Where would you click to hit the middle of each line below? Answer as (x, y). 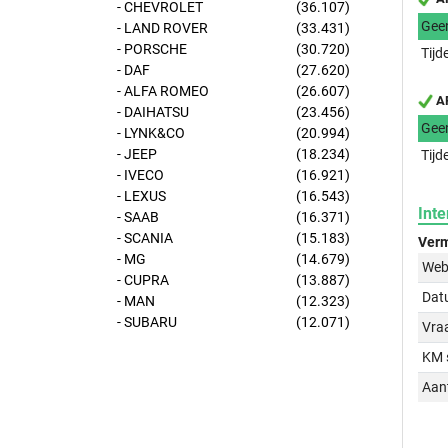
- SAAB (138, 217)
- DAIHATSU (153, 112)
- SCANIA (145, 238)
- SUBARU (147, 322)
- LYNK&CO (151, 133)
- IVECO (140, 175)
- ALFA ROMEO (163, 91)
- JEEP (137, 154)
